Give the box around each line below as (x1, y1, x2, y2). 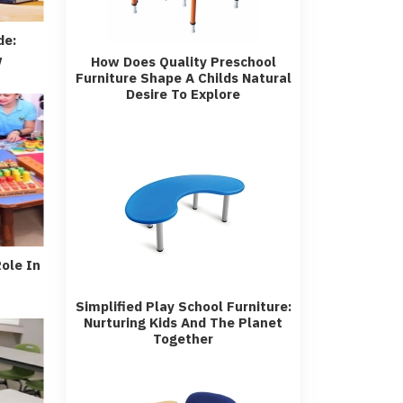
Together (153, 330, 213, 347)
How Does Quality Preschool (90, 53, 276, 70)
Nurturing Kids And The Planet (84, 314, 282, 331)
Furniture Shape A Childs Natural (75, 69, 291, 86)
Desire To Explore (126, 85, 240, 103)
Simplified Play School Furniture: (75, 298, 291, 315)
